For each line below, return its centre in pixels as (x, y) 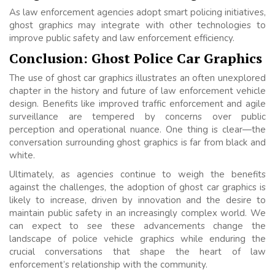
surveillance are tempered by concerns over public (137, 117)
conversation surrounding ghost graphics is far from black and (137, 143)
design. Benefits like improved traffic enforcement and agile (137, 104)
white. (22, 156)
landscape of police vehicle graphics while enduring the (137, 239)
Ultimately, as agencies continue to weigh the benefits (137, 175)
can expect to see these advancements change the (137, 226)
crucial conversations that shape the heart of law (137, 252)
